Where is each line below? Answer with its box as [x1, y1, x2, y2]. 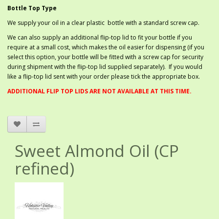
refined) [15, 157, 74, 180]
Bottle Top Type [7, 4, 57, 13]
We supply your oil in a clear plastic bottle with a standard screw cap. [7, 19, 199, 27]
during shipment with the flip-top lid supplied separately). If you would [7, 63, 202, 71]
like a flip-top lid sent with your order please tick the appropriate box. [7, 72, 200, 81]
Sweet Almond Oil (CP [15, 140, 179, 162]
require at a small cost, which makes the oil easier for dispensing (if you [7, 43, 204, 52]
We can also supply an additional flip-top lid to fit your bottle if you [7, 33, 192, 42]
